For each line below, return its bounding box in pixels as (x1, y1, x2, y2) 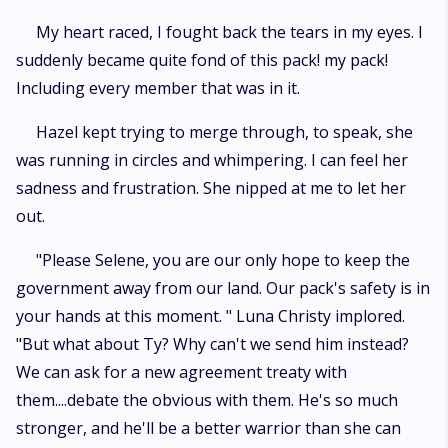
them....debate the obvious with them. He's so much (16, 389, 398, 411)
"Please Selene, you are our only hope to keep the (36, 249, 410, 271)
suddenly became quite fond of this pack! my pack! (16, 49, 388, 71)
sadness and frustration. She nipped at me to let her (16, 177, 406, 199)
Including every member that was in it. (16, 77, 300, 99)
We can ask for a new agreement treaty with (16, 361, 347, 383)
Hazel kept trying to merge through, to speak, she (36, 121, 413, 143)
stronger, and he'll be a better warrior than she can (16, 417, 401, 439)
